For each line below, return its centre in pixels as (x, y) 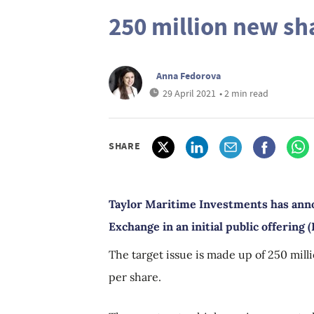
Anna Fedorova (189, 76)
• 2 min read (244, 93)
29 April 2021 (189, 93)
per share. (135, 277)
